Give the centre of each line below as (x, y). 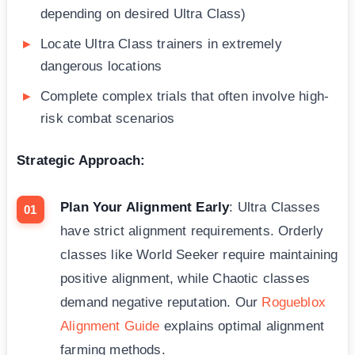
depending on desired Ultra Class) (143, 14)
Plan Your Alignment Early (145, 208)
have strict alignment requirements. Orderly (192, 231)
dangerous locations (101, 67)
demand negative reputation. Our (161, 303)
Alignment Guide (110, 326)
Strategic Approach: (81, 161)
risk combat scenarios (108, 119)
